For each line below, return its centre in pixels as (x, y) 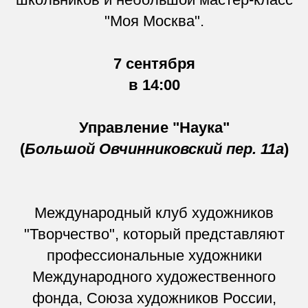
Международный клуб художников (154, 212)
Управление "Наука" (154, 127)
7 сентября (154, 63)
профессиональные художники (154, 255)
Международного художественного (154, 276)
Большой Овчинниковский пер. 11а (154, 148)
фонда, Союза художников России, (154, 298)
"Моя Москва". (154, 21)
